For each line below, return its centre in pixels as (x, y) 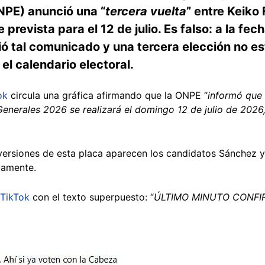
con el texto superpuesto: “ (92, 197)
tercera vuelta (146, 11)
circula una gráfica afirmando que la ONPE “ (108, 95)
